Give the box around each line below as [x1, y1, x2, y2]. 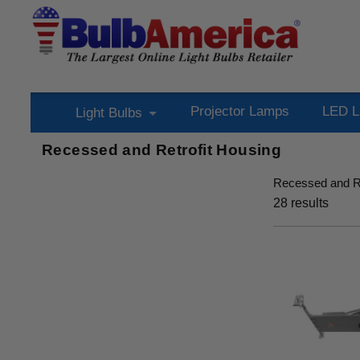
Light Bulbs [75, 105, 142, 121]
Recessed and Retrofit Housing [42, 141, 282, 158]
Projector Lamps [190, 104, 289, 119]
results [288, 195, 329, 210]
